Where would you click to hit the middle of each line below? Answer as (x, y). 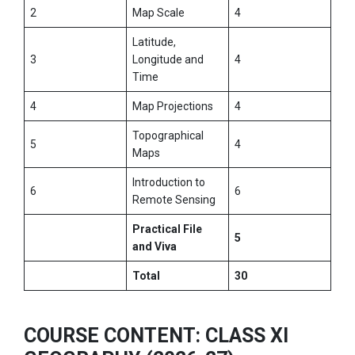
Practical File (167, 229)
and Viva (155, 247)
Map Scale (158, 13)
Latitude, (154, 42)
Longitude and (168, 60)
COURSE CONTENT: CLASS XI (156, 336)
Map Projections (173, 107)
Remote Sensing (174, 200)
